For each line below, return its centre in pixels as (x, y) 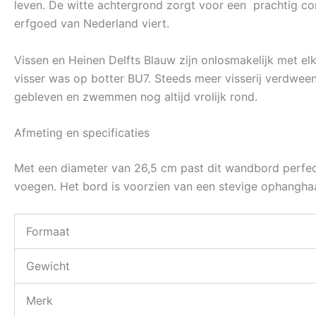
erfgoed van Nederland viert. (92, 24)
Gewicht (48, 266)
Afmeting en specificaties (82, 133)
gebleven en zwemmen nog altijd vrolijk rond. (136, 96)
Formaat (48, 231)
